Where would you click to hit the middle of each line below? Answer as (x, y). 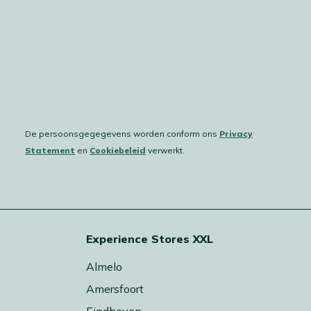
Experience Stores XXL (150, 238)
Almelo (104, 266)
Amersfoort (115, 288)
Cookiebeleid (118, 150)
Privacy (236, 133)
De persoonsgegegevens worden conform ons (122, 133)
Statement (50, 150)
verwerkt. (166, 150)
